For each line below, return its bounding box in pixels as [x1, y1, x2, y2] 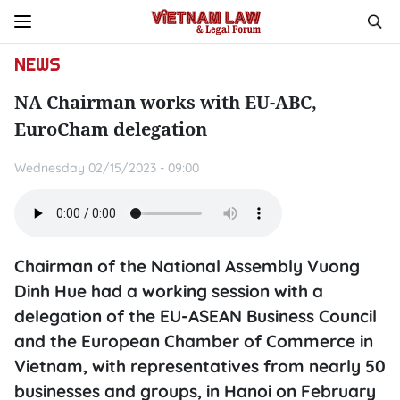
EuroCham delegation [14, 117, 207, 141]
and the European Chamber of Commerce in [14, 330, 373, 352]
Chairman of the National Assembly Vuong [14, 255, 360, 277]
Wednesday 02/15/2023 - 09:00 [14, 160, 199, 176]
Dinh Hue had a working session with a [14, 280, 323, 302]
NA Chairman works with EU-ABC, [14, 90, 317, 114]
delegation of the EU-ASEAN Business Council [14, 305, 377, 327]
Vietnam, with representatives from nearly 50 [14, 355, 386, 377]
